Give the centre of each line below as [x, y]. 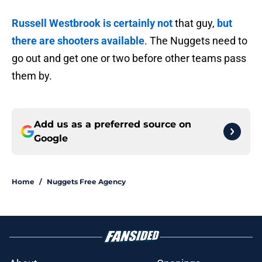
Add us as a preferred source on [113, 125]
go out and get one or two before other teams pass [129, 58]
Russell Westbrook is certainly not [92, 23]
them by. [32, 76]
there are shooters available [78, 41]
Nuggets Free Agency [86, 182]
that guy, [195, 23]
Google [51, 139]
